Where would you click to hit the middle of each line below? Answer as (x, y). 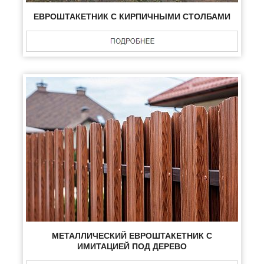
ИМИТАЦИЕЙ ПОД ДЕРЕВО (132, 247)
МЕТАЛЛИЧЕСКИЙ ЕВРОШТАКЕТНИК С (132, 236)
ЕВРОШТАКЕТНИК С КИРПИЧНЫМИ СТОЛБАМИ (132, 17)
